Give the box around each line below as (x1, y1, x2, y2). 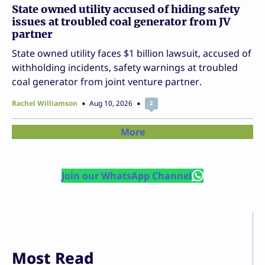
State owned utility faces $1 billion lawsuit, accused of (12, 46, 251, 60)
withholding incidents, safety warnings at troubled (12, 60, 238, 74)
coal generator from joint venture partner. (12, 75, 202, 88)
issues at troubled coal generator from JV (12, 14, 231, 28)
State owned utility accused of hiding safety (12, 2, 240, 16)
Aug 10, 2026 (89, 98, 132, 108)
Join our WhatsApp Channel (61, 169, 192, 182)
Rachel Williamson (12, 98, 77, 108)
